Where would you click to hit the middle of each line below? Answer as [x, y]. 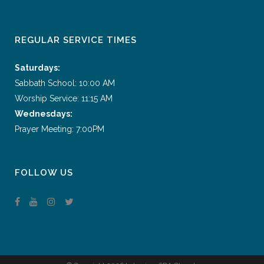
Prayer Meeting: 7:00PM [60, 129]
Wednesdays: [44, 113]
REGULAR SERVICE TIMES [76, 40]
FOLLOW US [44, 172]
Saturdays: [37, 67]
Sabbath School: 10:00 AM [65, 83]
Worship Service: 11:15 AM [64, 98]
